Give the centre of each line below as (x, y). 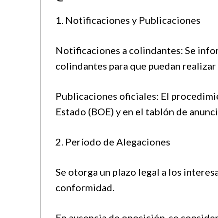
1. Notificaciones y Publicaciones (128, 20)
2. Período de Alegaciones (113, 142)
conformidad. (85, 188)
